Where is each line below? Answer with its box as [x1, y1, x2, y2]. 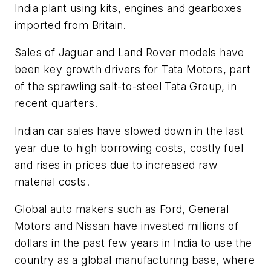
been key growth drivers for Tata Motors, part [15, 63, 250, 76]
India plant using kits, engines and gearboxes [15, 1, 242, 15]
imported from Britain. [15, 18, 126, 31]
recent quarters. [15, 97, 98, 110]
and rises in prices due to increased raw [15, 158, 217, 171]
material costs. [15, 175, 90, 188]
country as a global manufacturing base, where [15, 253, 255, 267]
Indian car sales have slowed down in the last [15, 124, 244, 137]
